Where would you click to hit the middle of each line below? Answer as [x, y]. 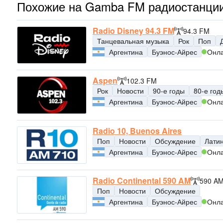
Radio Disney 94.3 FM [133, 31]
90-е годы [169, 91]
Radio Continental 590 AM [142, 180]
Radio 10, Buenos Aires [137, 130]
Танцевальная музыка [133, 41]
